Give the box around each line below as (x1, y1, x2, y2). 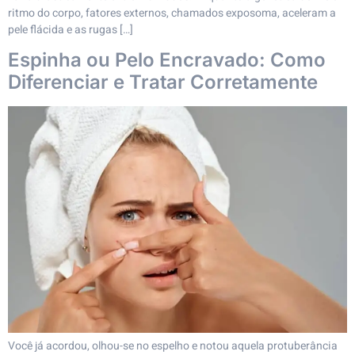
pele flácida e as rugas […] (8, 21, 133, 38)
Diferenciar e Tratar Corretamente (8, 71, 318, 94)
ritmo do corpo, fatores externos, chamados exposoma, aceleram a (8, 4, 336, 21)
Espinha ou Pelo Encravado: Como (8, 48, 326, 72)
